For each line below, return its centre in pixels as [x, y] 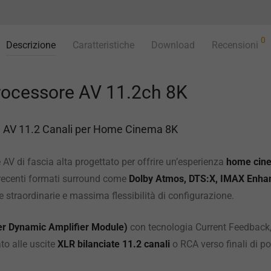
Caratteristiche [103, 45]
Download [173, 45]
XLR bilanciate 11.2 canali [114, 244]
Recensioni [236, 45]
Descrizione [31, 45]
